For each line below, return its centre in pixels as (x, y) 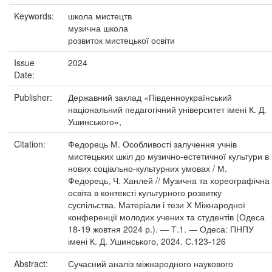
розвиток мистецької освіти (121, 40)
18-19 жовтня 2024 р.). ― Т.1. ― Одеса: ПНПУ (161, 229)
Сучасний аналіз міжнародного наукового (151, 263)
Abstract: (32, 263)
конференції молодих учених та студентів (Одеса (166, 217)
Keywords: (35, 16)
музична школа (98, 28)
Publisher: (34, 97)
